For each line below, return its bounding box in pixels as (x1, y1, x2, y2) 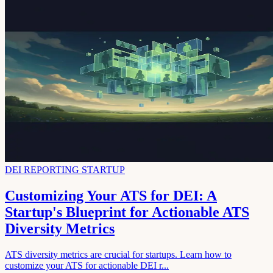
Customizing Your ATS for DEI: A (5, 188, 217, 204)
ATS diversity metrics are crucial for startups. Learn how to (5, 249, 232, 260)
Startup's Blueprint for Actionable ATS (5, 204, 249, 221)
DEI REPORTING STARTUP (5, 165, 125, 175)
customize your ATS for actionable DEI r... (5, 260, 169, 271)
